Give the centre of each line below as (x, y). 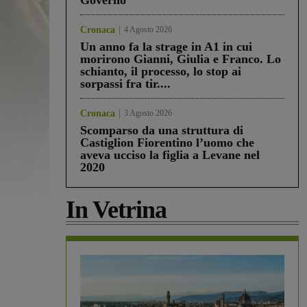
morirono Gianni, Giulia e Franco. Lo (181, 59)
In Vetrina (116, 210)
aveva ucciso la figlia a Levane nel (170, 155)
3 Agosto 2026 (148, 113)
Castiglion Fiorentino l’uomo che (167, 143)
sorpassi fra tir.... (125, 84)
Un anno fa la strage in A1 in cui (166, 47)
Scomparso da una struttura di (162, 131)
